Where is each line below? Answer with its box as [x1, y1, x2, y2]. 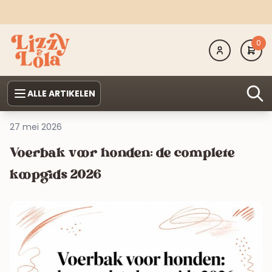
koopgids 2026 [10, 166, 101, 185]
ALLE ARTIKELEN [27, 87, 95, 100]
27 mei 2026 [10, 121, 62, 134]
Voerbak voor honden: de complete [10, 144, 235, 163]
